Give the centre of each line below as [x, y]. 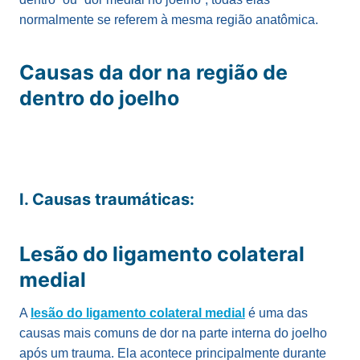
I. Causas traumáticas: [107, 199]
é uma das [276, 313]
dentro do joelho [99, 98]
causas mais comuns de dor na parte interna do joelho [173, 333]
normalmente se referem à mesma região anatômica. [169, 19]
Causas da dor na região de [153, 73]
